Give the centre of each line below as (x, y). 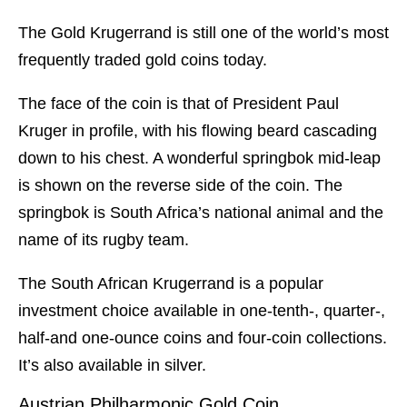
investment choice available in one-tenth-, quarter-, (202, 311)
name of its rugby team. (104, 240)
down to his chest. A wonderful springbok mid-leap (199, 159)
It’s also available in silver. (112, 366)
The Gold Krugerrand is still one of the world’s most (203, 33)
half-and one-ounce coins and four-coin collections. (203, 338)
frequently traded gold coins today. (143, 60)
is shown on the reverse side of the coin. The (180, 186)
